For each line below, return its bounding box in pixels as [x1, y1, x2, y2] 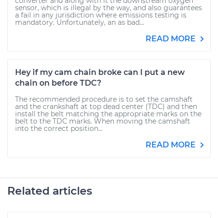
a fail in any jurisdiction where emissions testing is [15, 11, 186, 19]
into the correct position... [15, 124, 103, 133]
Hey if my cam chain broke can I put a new [15, 68, 185, 77]
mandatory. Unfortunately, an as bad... [15, 18, 144, 27]
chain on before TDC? [15, 78, 101, 88]
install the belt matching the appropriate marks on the [15, 109, 201, 118]
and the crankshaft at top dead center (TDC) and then [15, 102, 197, 111]
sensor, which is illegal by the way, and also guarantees [15, 3, 202, 12]
